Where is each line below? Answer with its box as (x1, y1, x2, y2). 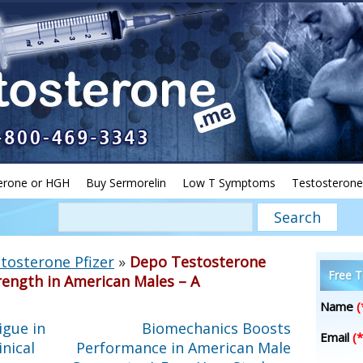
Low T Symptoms (182, 175, 275, 190)
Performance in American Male (75, 338, 291, 357)
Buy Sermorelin (86, 175, 166, 190)
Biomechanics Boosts (141, 318, 291, 338)
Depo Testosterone (130, 252, 266, 271)
